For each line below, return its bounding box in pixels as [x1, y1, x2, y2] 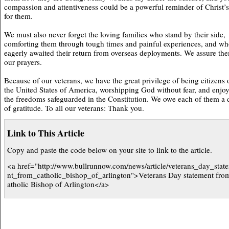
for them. [4, 11, 33, 21]
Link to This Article [7, 126, 84, 140]
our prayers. [4, 57, 42, 67]
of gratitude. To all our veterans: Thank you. [4, 103, 144, 113]
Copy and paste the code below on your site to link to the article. [7, 145, 212, 155]
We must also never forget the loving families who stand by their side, [4, 29, 225, 39]
